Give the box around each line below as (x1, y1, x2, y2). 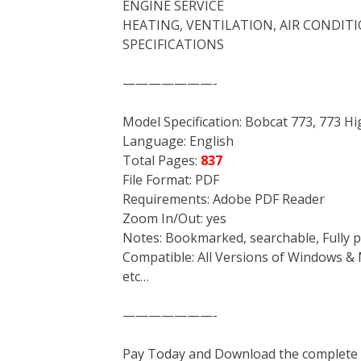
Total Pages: (122, 151, 201, 169)
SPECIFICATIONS (122, 35, 224, 53)
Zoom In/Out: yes (122, 210, 226, 227)
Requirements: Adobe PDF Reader (122, 190, 325, 208)
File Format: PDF (122, 171, 219, 189)
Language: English (122, 132, 234, 150)
